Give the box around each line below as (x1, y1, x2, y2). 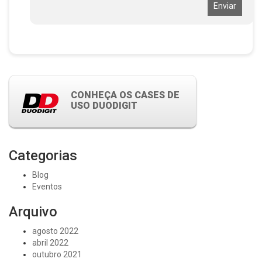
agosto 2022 (32, 226, 78, 236)
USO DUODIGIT (71, 100, 137, 111)
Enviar (213, 1, 236, 11)
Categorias (9, 147, 77, 164)
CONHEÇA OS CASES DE (71, 89, 180, 101)
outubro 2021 (32, 250, 82, 259)
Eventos (32, 182, 62, 191)
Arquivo (9, 204, 57, 220)
